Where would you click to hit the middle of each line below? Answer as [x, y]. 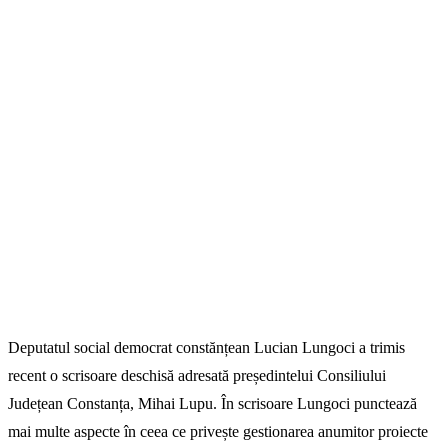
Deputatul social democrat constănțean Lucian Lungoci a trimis [206, 347]
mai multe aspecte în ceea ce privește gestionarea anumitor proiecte [218, 431]
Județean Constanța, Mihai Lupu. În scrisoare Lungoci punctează [212, 403]
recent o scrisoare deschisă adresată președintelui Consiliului [197, 375]
